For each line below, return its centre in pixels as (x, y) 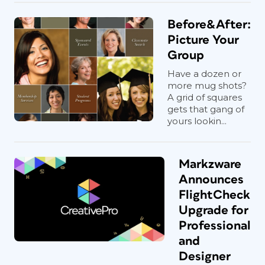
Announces (211, 180)
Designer (205, 256)
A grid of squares (205, 97)
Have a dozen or (204, 74)
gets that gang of (206, 109)
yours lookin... (197, 121)
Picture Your (203, 40)
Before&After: (209, 25)
